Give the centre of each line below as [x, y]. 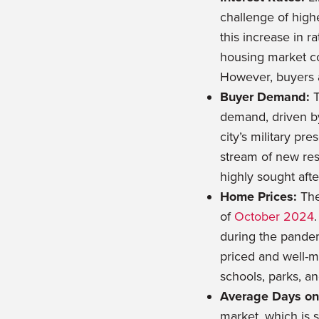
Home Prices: [259, 197]
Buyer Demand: [265, 97]
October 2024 [274, 217]
